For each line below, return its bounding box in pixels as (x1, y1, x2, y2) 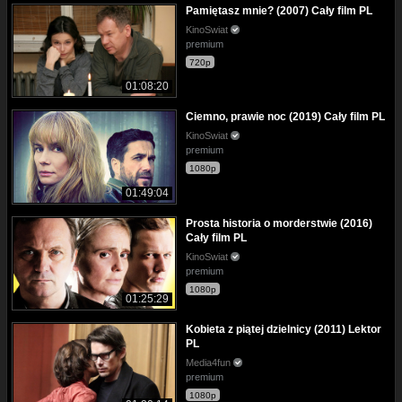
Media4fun (186, 356, 233, 368)
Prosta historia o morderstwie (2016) (186, 216, 372, 230)
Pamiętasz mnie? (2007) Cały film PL (186, 4, 372, 18)
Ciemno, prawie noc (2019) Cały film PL (186, 110, 385, 124)
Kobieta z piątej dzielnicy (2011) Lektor (186, 322, 381, 336)
